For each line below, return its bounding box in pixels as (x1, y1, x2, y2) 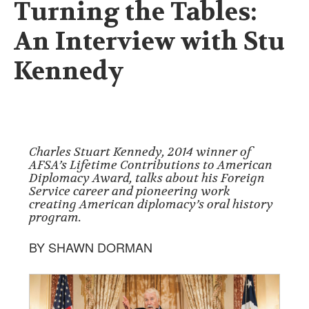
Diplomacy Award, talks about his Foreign (29, 170, 265, 186)
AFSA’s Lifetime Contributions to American (29, 157, 272, 173)
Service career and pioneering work (29, 183, 230, 199)
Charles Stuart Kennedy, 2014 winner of (29, 144, 251, 160)
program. (29, 210, 81, 226)
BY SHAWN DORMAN (29, 238, 152, 256)
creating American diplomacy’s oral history (29, 197, 273, 212)
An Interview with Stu (14, 26, 285, 57)
